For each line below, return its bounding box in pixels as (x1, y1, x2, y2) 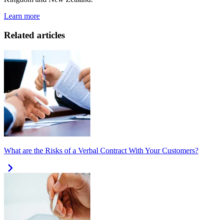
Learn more (4, 12, 40, 21)
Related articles (4, 30, 65, 41)
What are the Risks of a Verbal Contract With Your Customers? (4, 146, 198, 155)
